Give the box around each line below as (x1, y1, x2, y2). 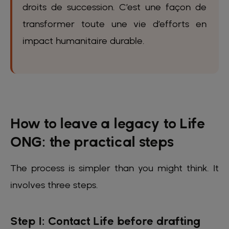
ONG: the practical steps (10, 133, 174, 150)
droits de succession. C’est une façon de (22, 1, 207, 12)
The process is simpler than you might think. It (10, 162, 219, 173)
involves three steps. (10, 179, 98, 190)
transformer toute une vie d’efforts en (22, 18, 207, 29)
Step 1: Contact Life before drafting (10, 214, 200, 227)
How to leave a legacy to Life (10, 114, 205, 132)
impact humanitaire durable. (22, 35, 145, 46)
